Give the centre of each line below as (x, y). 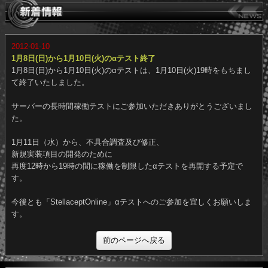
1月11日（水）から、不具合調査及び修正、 (94, 171)
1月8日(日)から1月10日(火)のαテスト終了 (89, 82)
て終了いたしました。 (54, 107)
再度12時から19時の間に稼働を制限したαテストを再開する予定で (136, 197)
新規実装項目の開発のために (66, 184)
